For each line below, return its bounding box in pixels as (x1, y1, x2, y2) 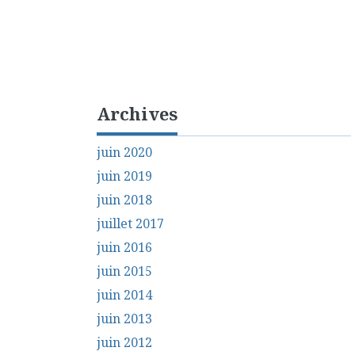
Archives (97, 101, 177, 125)
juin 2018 (97, 190, 152, 208)
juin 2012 (97, 333, 152, 351)
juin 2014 (97, 285, 152, 303)
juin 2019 (97, 166, 152, 185)
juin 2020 (97, 143, 152, 161)
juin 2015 (97, 261, 152, 280)
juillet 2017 (97, 214, 164, 232)
